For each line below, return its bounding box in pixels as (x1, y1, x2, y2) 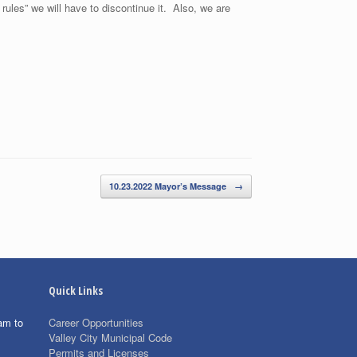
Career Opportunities (49, 314, 143, 330)
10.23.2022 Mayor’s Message (109, 179, 229, 192)
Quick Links (49, 282, 103, 298)
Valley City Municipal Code (49, 329, 172, 345)
